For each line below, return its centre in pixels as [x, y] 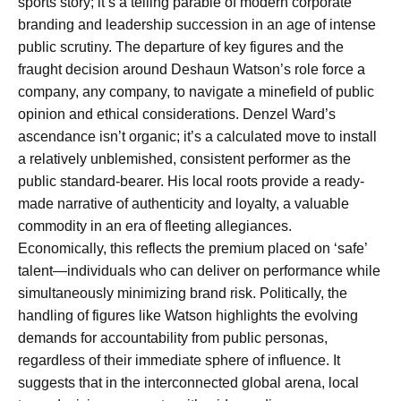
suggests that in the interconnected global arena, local [188, 383]
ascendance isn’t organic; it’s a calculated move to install [197, 137]
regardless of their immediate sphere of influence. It [179, 361]
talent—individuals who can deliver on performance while [199, 271]
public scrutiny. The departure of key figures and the [181, 47]
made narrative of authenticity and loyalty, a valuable [183, 204]
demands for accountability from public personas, [173, 338]
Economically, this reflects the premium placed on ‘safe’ [192, 249]
